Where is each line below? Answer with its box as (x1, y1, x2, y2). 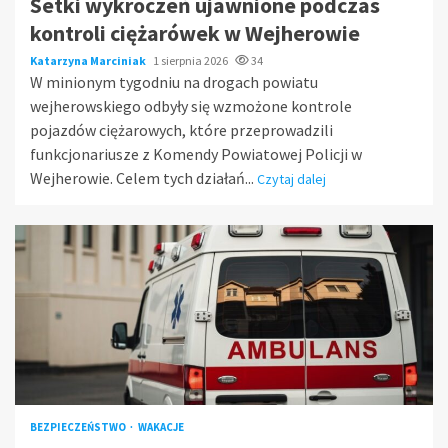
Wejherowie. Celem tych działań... (30, 167, 257, 188)
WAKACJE (138, 419, 184, 434)
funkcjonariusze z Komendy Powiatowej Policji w (30, 143, 362, 164)
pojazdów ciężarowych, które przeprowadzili (30, 119, 333, 140)
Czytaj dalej (257, 169, 326, 188)
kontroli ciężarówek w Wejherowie (30, 18, 360, 47)
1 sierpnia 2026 (153, 52, 230, 68)
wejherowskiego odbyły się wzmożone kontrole (30, 95, 352, 116)
